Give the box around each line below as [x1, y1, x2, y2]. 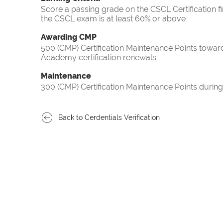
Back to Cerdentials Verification [58, 113, 160, 122]
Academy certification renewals [41, 53, 156, 63]
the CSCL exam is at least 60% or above [41, 14, 186, 24]
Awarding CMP [41, 32, 97, 42]
